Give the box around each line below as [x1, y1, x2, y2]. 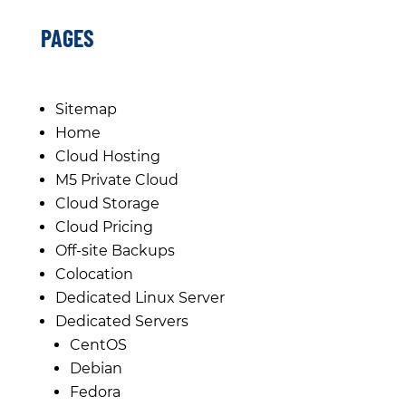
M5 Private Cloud [54, 170, 179, 188]
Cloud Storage [54, 194, 159, 212]
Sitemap [54, 100, 117, 118]
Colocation [54, 265, 133, 283]
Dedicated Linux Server [54, 288, 225, 306]
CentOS [69, 335, 127, 353]
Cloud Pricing [54, 217, 153, 236]
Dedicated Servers [54, 312, 188, 330]
